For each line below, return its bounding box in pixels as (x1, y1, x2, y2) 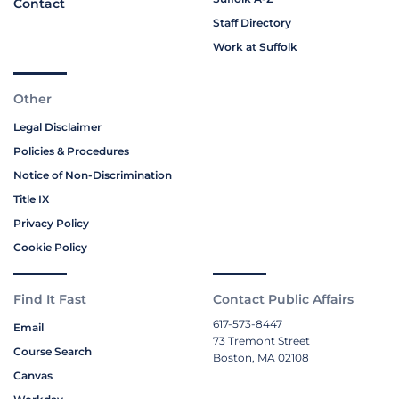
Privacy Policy (13, 216, 89, 231)
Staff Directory (213, 16, 291, 30)
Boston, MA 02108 (213, 351, 309, 365)
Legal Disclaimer (13, 120, 102, 134)
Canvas (13, 369, 53, 383)
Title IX (13, 192, 49, 207)
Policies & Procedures (13, 144, 129, 159)
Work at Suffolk (213, 40, 297, 54)
